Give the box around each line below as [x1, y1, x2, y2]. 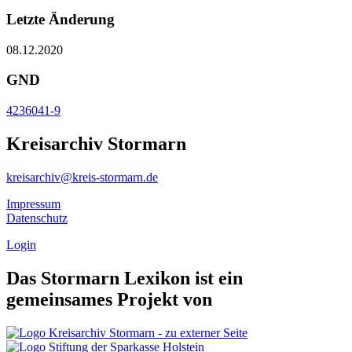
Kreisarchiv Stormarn [6, 133, 186, 154]
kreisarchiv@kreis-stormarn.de [6, 170, 158, 184]
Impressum [6, 196, 60, 211]
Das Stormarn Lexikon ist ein [6, 267, 243, 288]
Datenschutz [6, 211, 68, 225]
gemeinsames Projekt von [6, 288, 212, 310]
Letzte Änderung [6, 10, 115, 27]
